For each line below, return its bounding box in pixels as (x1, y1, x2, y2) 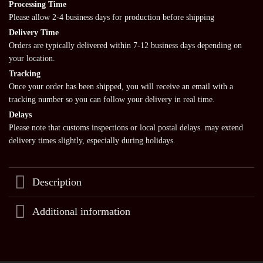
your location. (9, 53, 55, 63)
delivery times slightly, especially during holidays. (9, 136, 176, 145)
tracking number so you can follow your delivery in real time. (9, 95, 215, 104)
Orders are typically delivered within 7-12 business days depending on (9, 41, 242, 50)
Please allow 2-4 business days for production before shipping (9, 12, 214, 22)
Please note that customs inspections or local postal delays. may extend (9, 123, 243, 132)
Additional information (32, 205, 131, 218)
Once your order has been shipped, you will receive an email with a (9, 82, 233, 91)
